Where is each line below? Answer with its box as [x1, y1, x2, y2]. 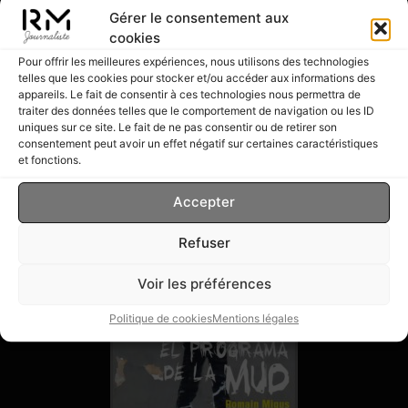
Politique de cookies [109, 311, 212, 325]
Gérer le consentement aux [109, 8, 289, 26]
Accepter [173, 193, 235, 211]
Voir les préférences [137, 275, 271, 293]
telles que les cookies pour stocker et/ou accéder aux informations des [18, 70, 375, 85]
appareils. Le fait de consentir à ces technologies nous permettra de [18, 87, 361, 101]
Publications [20, 109, 207, 151]
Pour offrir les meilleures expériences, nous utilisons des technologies [18, 54, 369, 68]
